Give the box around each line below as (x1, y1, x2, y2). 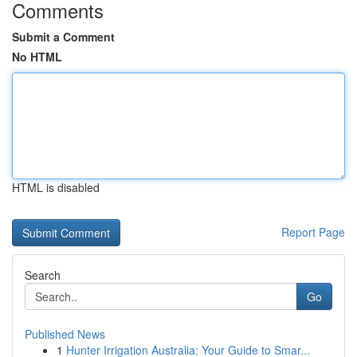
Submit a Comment (12, 29, 115, 45)
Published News (25, 326, 105, 342)
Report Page (281, 224, 345, 240)
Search (25, 267, 61, 283)
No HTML (12, 49, 62, 65)
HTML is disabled (12, 179, 100, 195)
